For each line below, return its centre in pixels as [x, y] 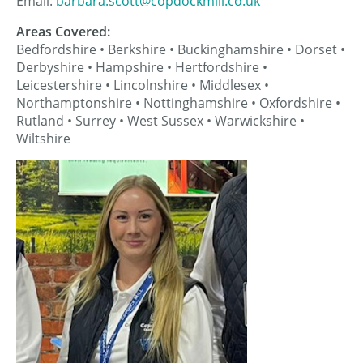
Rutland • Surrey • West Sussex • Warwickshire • [160, 121]
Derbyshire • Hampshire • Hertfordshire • [142, 67]
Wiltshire [43, 139]
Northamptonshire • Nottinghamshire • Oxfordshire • [178, 103]
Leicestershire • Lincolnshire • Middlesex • [143, 85]
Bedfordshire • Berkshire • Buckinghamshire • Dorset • [181, 49]
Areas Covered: [63, 32]
